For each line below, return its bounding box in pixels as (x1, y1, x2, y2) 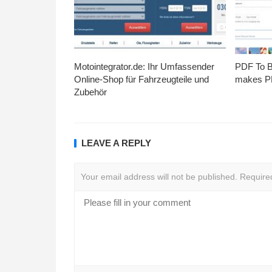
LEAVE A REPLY (81, 138, 151, 149)
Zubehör (74, 87, 107, 98)
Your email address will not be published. (81, 172, 237, 182)
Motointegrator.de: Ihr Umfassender (74, 61, 214, 72)
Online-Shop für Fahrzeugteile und (74, 74, 209, 85)
